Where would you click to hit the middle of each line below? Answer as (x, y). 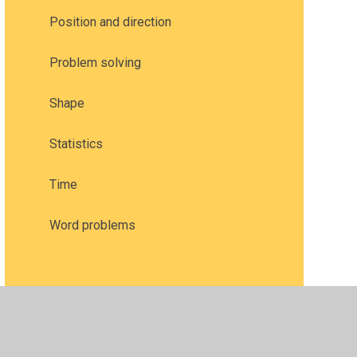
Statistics (76, 143)
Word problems (92, 225)
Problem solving (95, 62)
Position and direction (110, 22)
